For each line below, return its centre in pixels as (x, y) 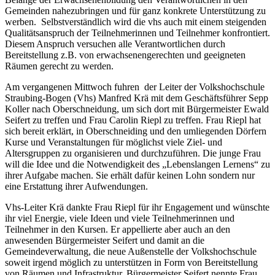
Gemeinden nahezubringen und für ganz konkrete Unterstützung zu (135, 10)
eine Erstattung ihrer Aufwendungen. (76, 186)
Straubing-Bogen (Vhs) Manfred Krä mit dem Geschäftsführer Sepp (137, 98)
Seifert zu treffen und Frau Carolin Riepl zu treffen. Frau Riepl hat (133, 120)
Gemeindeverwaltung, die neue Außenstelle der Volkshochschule (131, 251)
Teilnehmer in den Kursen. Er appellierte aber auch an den (118, 229)
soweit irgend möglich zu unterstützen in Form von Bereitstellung (131, 262)
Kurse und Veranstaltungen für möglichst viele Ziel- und (114, 142)
